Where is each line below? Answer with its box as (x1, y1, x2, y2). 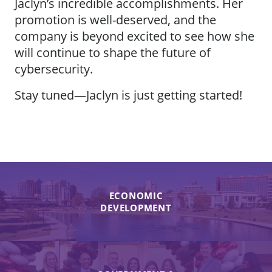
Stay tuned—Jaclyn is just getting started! (15, 87, 242, 103)
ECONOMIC (109, 189, 163, 202)
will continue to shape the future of (15, 44, 211, 60)
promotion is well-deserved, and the (15, 12, 216, 27)
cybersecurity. (15, 61, 93, 76)
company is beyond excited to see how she (15, 28, 254, 44)
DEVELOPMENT (100, 201, 172, 214)
